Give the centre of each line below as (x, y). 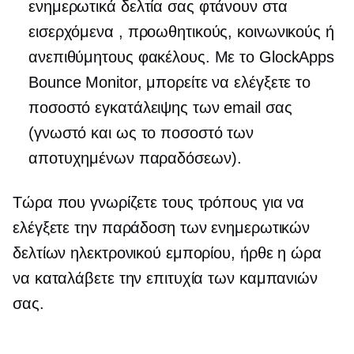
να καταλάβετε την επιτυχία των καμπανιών (165, 279)
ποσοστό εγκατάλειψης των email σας (160, 108)
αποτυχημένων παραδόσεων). (135, 158)
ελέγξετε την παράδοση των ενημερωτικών (162, 228)
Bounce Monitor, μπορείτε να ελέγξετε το (170, 83)
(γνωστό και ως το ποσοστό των (141, 133)
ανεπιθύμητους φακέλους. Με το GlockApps (182, 57)
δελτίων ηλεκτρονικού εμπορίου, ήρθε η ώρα (167, 253)
